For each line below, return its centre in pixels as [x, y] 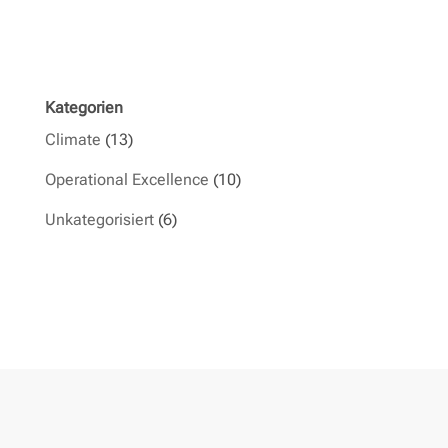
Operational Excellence [126, 180]
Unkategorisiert [99, 220]
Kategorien [83, 108]
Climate [72, 140]
